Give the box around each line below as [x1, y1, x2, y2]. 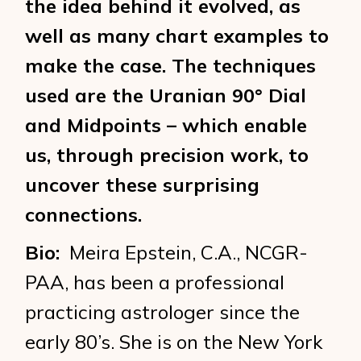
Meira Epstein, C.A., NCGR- [60, 240, 309, 264]
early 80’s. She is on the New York [25, 330, 323, 354]
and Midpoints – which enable [25, 113, 308, 137]
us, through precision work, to [25, 143, 309, 167]
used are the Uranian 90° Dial [25, 83, 307, 107]
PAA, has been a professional [25, 270, 285, 294]
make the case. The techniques [25, 53, 317, 77]
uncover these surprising [25, 172, 260, 197]
